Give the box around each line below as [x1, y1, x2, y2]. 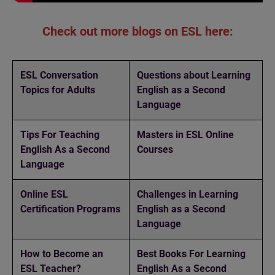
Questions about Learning [137, 69, 250, 81]
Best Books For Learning [137, 247, 246, 260]
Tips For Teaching [20, 128, 99, 141]
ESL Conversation [20, 69, 98, 81]
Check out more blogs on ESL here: [42, 23, 233, 39]
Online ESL [20, 188, 68, 200]
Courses [137, 143, 173, 155]
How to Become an [20, 247, 103, 260]
